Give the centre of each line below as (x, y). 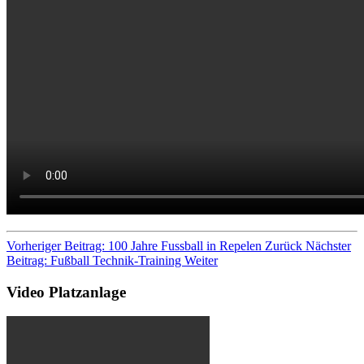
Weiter (201, 260)
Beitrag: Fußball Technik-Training (95, 260)
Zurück (284, 245)
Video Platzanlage (66, 292)
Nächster (328, 245)
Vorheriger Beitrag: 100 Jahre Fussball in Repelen (136, 245)
